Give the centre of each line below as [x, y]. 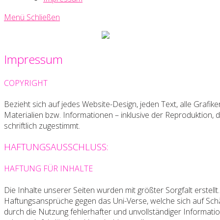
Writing [121, 68]
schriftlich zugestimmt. [42, 126]
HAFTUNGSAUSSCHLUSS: [56, 147]
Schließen [43, 17]
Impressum [33, 59]
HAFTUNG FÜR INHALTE [48, 169]
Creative [124, 57]
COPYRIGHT [26, 83]
